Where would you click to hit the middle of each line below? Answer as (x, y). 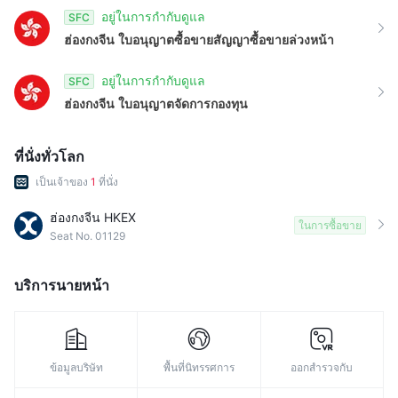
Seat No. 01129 (88, 236)
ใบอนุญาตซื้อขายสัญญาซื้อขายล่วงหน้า (226, 40)
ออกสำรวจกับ (322, 367)
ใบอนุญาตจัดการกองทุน (183, 103)
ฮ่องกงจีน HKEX (93, 217)
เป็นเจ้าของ (63, 182)
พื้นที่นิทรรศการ (199, 367)
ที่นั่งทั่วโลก (49, 156)
